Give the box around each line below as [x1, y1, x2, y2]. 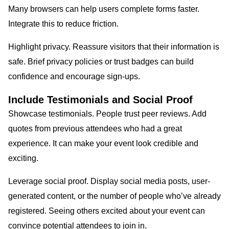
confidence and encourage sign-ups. [8, 72, 140, 81]
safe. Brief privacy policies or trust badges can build [8, 57, 194, 66]
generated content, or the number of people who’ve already [8, 191, 221, 200]
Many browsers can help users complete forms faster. [8, 4, 199, 13]
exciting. [8, 153, 38, 163]
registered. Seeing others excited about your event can [8, 206, 205, 215]
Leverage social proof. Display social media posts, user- [8, 176, 210, 186]
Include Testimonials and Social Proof [8, 94, 193, 105]
